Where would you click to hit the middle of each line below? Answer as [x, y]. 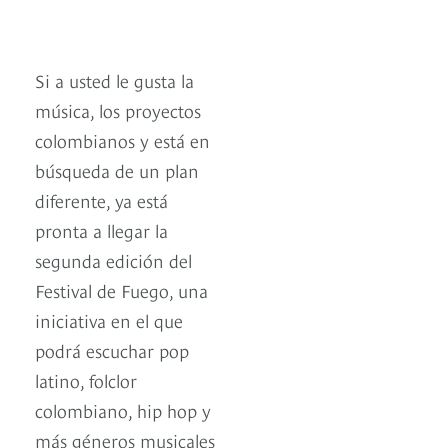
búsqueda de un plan [117, 170]
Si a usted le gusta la [114, 80]
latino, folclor [86, 380]
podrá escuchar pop [112, 350]
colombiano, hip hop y [123, 410]
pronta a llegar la [101, 230]
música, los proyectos [118, 110]
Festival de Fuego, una [121, 290]
